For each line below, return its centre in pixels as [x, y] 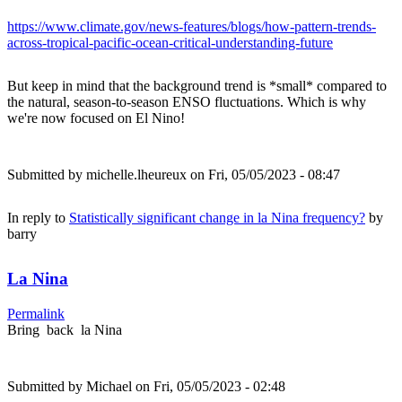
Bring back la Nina [66, 329]
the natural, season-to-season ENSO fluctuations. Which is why [187, 101]
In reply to [38, 217]
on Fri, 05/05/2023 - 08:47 [263, 174]
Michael [111, 386]
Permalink [36, 313]
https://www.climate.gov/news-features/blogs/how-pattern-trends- [192, 26]
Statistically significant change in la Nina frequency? [217, 217]
